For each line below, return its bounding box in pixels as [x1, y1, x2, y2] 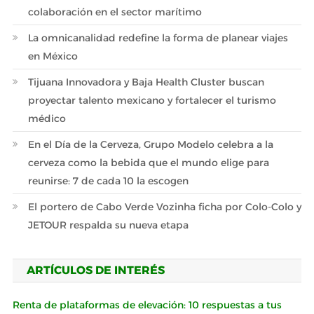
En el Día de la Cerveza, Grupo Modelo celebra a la [27, 138, 273, 151]
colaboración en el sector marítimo [27, 6, 202, 18]
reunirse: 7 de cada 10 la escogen [27, 175, 189, 187]
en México [27, 50, 78, 62]
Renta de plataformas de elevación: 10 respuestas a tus [12, 299, 282, 311]
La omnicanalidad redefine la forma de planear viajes [27, 32, 288, 44]
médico [27, 112, 66, 125]
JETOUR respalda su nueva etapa [27, 219, 189, 231]
